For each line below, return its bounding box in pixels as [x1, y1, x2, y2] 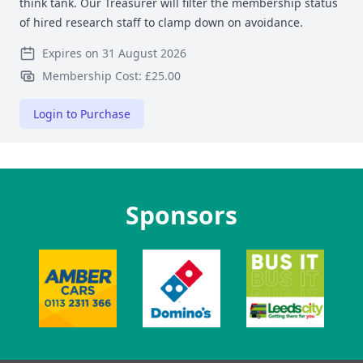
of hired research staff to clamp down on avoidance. [19, 15, 306, 30]
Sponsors [126, 199, 237, 232]
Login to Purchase [33, 106, 130, 122]
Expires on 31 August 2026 [42, 45, 186, 61]
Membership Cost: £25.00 [42, 68, 181, 83]
